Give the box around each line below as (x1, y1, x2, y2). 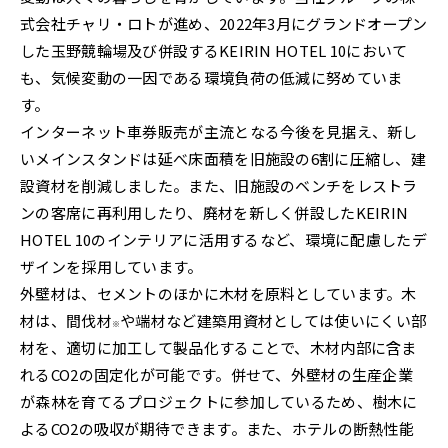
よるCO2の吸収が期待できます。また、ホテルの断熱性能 (20, 418, 415, 440)
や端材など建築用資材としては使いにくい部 (120, 310, 427, 332)
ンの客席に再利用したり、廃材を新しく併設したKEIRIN (20, 202, 409, 224)
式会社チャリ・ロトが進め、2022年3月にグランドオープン (20, 13, 428, 35)
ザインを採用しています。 (20, 256, 203, 278)
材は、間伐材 (20, 310, 112, 332)
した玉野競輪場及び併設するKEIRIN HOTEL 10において (20, 40, 408, 62)
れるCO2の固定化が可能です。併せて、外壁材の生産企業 (20, 364, 414, 386)
